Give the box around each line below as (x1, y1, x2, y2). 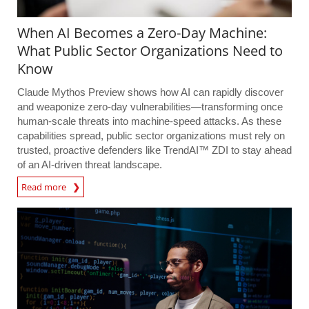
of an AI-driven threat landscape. (17, 159, 162, 171)
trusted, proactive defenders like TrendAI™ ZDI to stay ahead (17, 144, 292, 157)
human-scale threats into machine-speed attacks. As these (17, 115, 281, 128)
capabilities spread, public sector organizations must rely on (17, 130, 285, 142)
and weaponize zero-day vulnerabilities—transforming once (17, 101, 283, 113)
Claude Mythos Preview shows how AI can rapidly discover (17, 86, 283, 99)
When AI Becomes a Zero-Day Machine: (17, 23, 267, 43)
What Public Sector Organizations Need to (17, 41, 283, 61)
